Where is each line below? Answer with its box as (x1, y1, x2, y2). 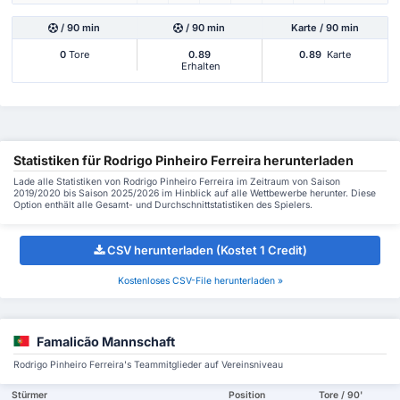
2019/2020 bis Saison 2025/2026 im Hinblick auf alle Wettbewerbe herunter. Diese (13, 187, 376, 199)
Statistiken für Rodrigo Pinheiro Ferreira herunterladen (13, 152, 354, 168)
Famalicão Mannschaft (37, 334, 175, 350)
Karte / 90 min (290, 21, 359, 35)
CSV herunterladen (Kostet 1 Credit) (106, 243, 307, 258)
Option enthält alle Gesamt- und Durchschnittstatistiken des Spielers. (13, 198, 312, 211)
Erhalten (178, 60, 221, 73)
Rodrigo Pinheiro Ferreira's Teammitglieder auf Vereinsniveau (13, 359, 283, 371)
